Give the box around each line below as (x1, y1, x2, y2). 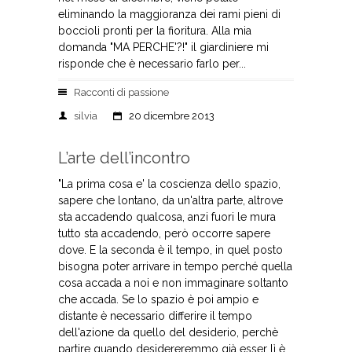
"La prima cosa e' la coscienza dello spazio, (58, 178, 280, 190)
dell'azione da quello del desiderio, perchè (58, 326, 278, 339)
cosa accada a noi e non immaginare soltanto (58, 277, 288, 289)
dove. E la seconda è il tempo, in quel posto (58, 244, 283, 256)
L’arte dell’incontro (58, 148, 190, 167)
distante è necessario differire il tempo (58, 310, 252, 322)
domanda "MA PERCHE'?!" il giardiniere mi (58, 41, 269, 53)
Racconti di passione (74, 86, 169, 98)
